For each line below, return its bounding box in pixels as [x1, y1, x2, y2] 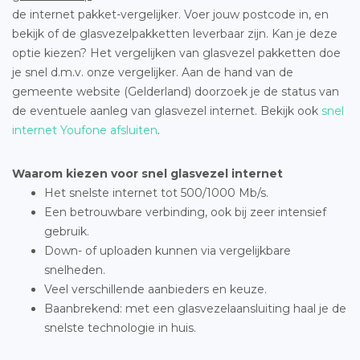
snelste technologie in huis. [44, 320, 196, 335]
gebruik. [44, 223, 89, 239]
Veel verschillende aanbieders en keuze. [44, 281, 267, 297]
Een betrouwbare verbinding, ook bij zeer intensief [44, 204, 326, 219]
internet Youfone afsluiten [12, 122, 157, 137]
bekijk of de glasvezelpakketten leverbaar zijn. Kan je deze [12, 26, 337, 41]
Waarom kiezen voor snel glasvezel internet [12, 166, 283, 181]
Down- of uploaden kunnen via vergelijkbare [44, 243, 291, 258]
